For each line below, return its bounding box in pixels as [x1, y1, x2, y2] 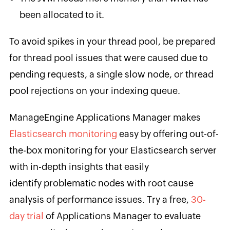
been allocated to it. [19, 9, 104, 20]
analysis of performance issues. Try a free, [9, 194, 191, 205]
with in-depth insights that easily [9, 161, 149, 172]
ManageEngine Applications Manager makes [9, 111, 201, 123]
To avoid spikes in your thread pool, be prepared [9, 35, 215, 47]
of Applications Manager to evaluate [43, 210, 201, 221]
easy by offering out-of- [117, 128, 219, 139]
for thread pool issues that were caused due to [9, 52, 208, 63]
